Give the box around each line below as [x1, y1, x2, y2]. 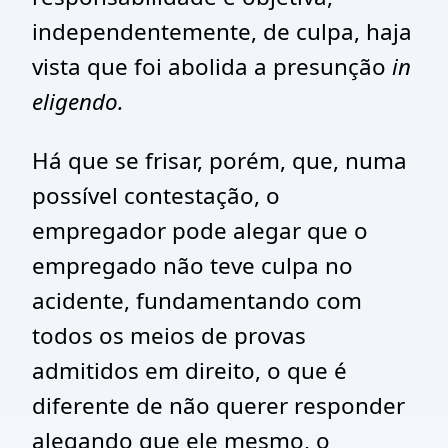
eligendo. [32, 86, 124, 117]
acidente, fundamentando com [32, 285, 362, 316]
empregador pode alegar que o [32, 215, 368, 246]
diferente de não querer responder [32, 390, 405, 421]
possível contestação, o [32, 180, 280, 211]
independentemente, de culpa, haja [32, 16, 412, 47]
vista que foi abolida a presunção [32, 51, 392, 82]
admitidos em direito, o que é [32, 355, 347, 386]
